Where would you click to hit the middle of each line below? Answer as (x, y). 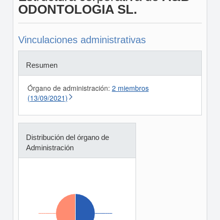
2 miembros (130, 88)
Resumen (41, 65)
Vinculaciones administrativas (82, 40)
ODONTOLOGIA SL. (77, 9)
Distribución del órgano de (67, 137)
